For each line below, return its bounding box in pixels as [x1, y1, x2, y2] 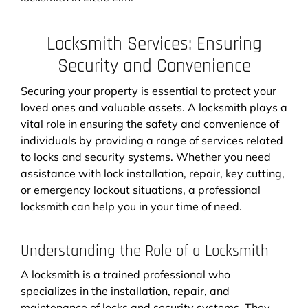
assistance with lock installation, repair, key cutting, [21, 166, 285, 180]
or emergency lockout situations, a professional [21, 182, 261, 197]
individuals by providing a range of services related [21, 133, 283, 147]
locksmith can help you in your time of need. [21, 199, 242, 213]
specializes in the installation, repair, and [21, 283, 230, 298]
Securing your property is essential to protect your [21, 83, 276, 98]
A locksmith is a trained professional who [21, 267, 230, 281]
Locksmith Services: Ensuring [46, 32, 262, 56]
